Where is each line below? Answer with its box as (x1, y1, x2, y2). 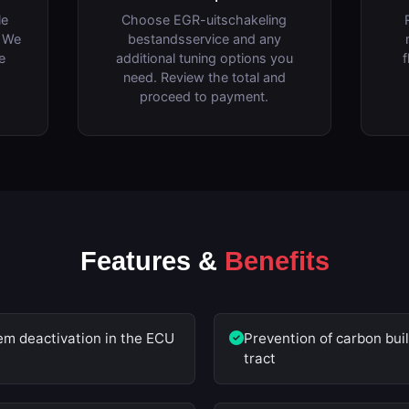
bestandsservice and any (127, 30, 281, 47)
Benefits (224, 246, 330, 276)
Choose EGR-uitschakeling (121, 11, 288, 27)
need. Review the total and (122, 68, 286, 85)
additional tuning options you (115, 49, 293, 66)
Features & (79, 246, 225, 276)
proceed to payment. (140, 88, 269, 104)
